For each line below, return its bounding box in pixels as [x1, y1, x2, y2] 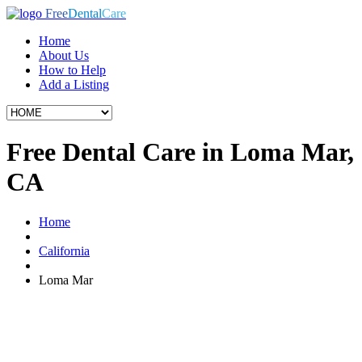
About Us [39, 48, 89, 62]
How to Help [39, 63, 106, 77]
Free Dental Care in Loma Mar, [6, 137, 354, 167]
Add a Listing [39, 78, 109, 91]
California [39, 243, 90, 258]
